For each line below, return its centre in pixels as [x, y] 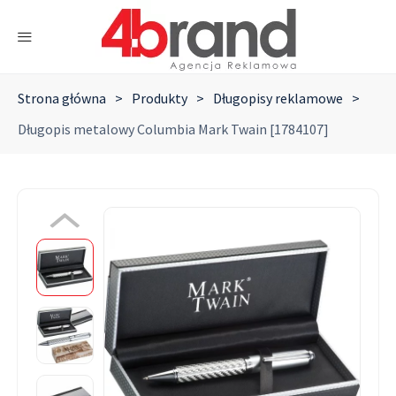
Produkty [160, 98]
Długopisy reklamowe [278, 98]
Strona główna [62, 98]
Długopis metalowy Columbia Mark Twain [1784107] [173, 129]
